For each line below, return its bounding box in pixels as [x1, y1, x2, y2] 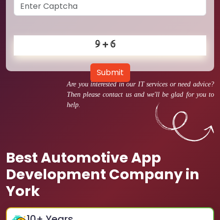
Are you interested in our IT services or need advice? [67, 81, 214, 88]
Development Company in [6, 165, 199, 184]
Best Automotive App [6, 148, 161, 167]
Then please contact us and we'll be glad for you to [67, 91, 214, 98]
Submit [96, 67, 124, 78]
